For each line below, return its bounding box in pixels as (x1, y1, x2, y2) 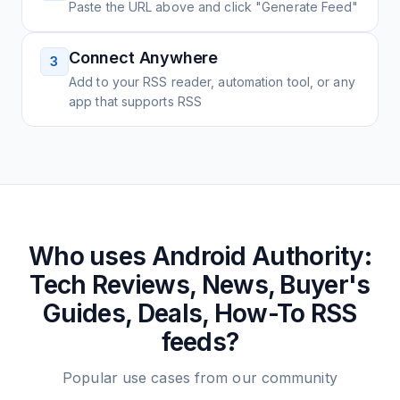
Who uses (28, 241, 152, 271)
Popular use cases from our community (62, 369, 337, 387)
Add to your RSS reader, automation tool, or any (69, 74, 355, 89)
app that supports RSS (69, 94, 203, 109)
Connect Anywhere (69, 48, 219, 67)
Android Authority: (151, 241, 372, 271)
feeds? (161, 327, 239, 357)
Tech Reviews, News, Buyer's (29, 270, 371, 300)
